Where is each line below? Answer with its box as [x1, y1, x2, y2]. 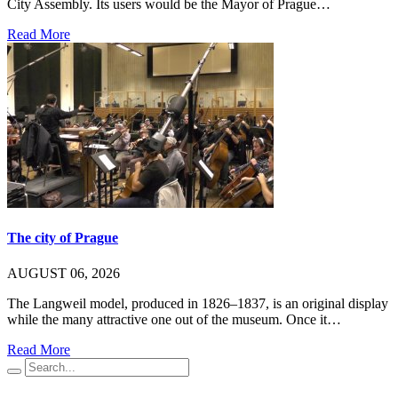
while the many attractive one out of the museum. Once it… [7, 311, 341, 327]
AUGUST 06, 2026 [7, 265, 120, 281]
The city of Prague [7, 230, 118, 246]
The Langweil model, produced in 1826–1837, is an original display [7, 295, 388, 311]
